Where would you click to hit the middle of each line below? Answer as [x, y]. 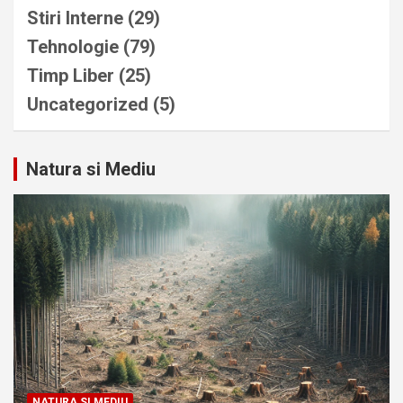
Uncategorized [88, 104]
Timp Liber [71, 76]
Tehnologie [73, 47]
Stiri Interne [75, 18]
